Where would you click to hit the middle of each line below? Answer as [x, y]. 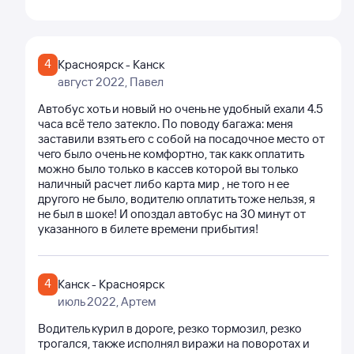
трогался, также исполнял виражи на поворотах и [174, 343]
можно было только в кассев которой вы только [168, 169]
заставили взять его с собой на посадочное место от [181, 139]
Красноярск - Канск [111, 64]
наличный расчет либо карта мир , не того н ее [164, 184]
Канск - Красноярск [111, 284]
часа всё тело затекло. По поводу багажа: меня [166, 124]
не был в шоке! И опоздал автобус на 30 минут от [172, 214]
